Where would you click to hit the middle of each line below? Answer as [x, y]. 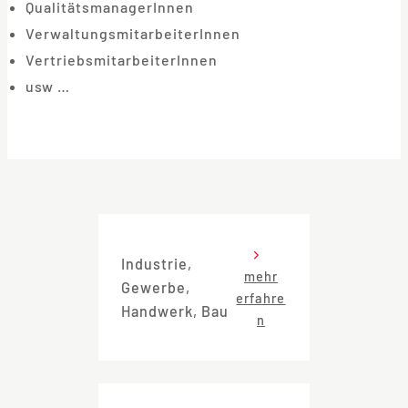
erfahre [261, 298]
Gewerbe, [156, 287]
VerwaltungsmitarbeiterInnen [133, 34]
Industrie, [157, 263]
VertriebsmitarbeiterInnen [122, 60]
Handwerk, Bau [175, 311]
